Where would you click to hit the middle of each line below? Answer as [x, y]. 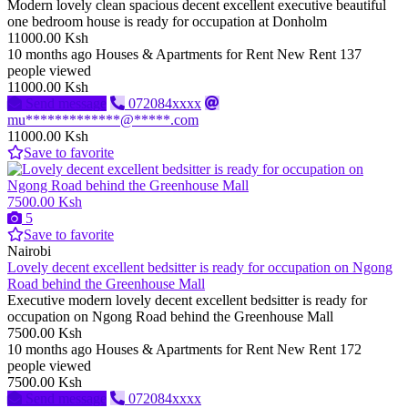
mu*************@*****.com [103, 120]
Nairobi [29, 251]
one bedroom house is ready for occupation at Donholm [169, 22]
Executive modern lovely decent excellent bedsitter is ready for [187, 301]
